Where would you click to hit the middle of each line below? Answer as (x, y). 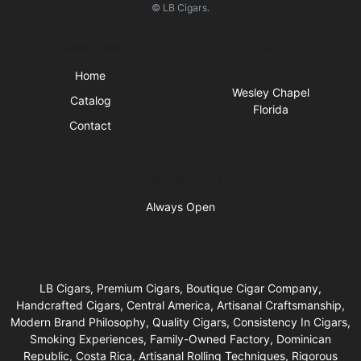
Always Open (180, 206)
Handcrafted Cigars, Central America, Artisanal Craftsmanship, (180, 305)
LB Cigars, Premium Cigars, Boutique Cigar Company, (180, 288)
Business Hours (180, 178)
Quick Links (90, 47)
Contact (90, 125)
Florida (271, 109)
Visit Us (271, 47)
